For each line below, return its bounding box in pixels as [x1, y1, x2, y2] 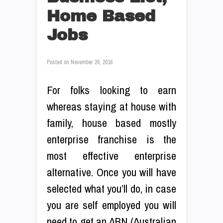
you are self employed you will [47, 197, 176, 213]
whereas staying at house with [47, 99, 176, 114]
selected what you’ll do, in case [47, 181, 176, 196]
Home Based [47, 7, 155, 25]
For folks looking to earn [47, 82, 176, 98]
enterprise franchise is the [47, 131, 176, 147]
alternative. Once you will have [47, 164, 176, 180]
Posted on [47, 58, 69, 66]
